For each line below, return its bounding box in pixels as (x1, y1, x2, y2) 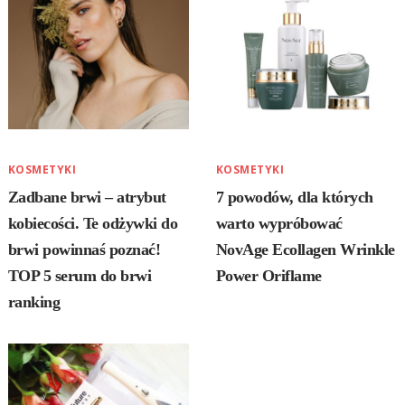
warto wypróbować (215, 213, 343, 232)
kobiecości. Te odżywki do (7, 213, 178, 232)
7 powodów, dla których (215, 187, 373, 206)
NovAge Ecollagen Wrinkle (215, 240, 395, 259)
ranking (7, 292, 61, 311)
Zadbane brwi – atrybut (7, 187, 166, 206)
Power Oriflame (215, 266, 322, 285)
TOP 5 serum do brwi (7, 266, 152, 285)
